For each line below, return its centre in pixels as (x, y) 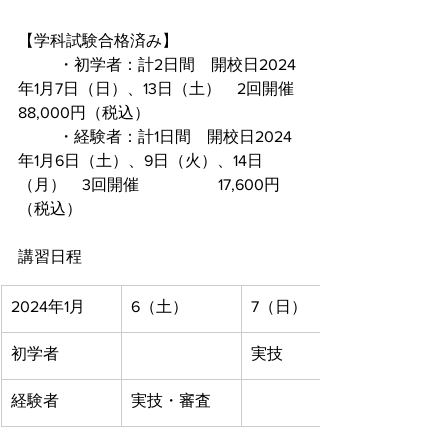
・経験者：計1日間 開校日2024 (38, 136)
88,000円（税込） (84, 112)
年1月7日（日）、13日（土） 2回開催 (156, 88)
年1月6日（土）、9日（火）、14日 (140, 160)
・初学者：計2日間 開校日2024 (38, 64)
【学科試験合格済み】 (98, 40)
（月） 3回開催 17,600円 (78, 184)
